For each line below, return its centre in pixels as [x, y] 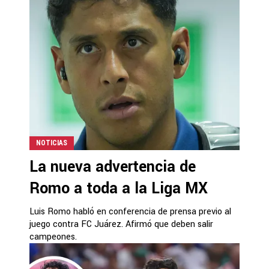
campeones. [53, 237]
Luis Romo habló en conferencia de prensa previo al [130, 211]
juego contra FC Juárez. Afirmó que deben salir [121, 224]
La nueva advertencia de [113, 167]
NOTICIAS [52, 143]
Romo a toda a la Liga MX [119, 188]
